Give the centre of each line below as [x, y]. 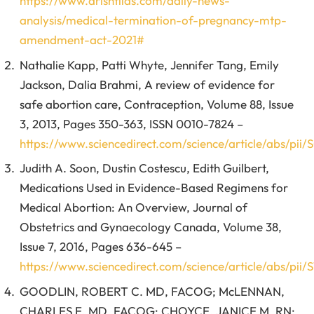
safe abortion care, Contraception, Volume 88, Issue [157, 104]
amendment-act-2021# [82, 40]
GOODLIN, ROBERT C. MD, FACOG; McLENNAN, [152, 291]
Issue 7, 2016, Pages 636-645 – [101, 247]
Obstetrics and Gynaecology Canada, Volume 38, [151, 227]
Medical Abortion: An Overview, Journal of [134, 207]
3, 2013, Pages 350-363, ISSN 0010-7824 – [131, 123]
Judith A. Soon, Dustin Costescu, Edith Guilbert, [144, 168]
